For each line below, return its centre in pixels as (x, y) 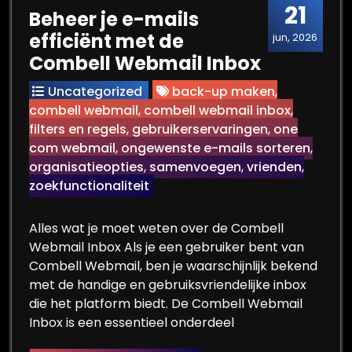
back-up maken (224, 92)
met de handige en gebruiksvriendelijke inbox (168, 285)
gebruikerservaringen (200, 129)
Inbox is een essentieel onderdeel (132, 323)
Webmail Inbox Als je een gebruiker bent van (167, 247)
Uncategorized (95, 92)
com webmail (72, 148)
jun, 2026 (295, 37)
